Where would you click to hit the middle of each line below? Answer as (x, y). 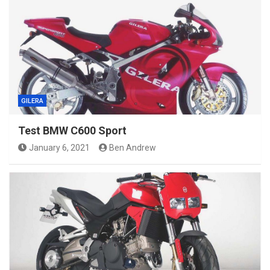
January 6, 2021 (59, 148)
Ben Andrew (133, 148)
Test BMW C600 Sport (72, 131)
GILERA (32, 101)
